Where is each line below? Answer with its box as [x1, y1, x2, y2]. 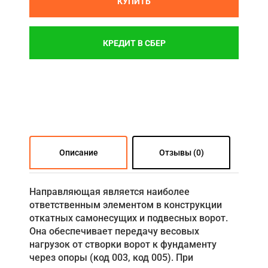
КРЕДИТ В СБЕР [102, 38, 166, 48]
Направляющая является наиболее [29, 186, 190, 198]
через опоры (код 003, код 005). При [29, 252, 193, 264]
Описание [59, 148, 98, 158]
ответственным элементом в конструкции [29, 199, 222, 211]
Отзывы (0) [159, 148, 204, 158]
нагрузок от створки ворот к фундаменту [29, 239, 217, 251]
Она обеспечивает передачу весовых [29, 226, 199, 237]
